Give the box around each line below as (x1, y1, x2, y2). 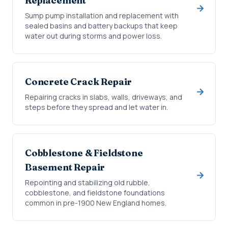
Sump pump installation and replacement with (25, 11, 179, 20)
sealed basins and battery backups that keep (25, 21, 178, 31)
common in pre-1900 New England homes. (25, 198, 166, 208)
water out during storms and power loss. (25, 31, 162, 41)
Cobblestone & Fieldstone (25, 147, 143, 159)
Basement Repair (25, 161, 105, 173)
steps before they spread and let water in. (25, 102, 168, 112)
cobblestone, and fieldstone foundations (25, 188, 165, 197)
